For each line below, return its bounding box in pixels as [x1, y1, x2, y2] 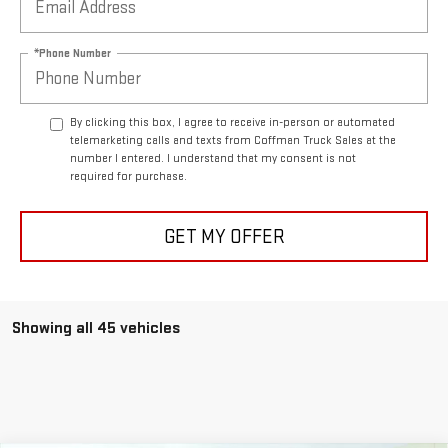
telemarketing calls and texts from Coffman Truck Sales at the [70, 133, 396, 149]
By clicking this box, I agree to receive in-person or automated [70, 115, 395, 131]
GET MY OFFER [163, 224, 285, 249]
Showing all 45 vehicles [12, 318, 180, 339]
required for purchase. [70, 169, 187, 185]
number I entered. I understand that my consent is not [70, 151, 356, 167]
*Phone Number [34, 45, 111, 61]
